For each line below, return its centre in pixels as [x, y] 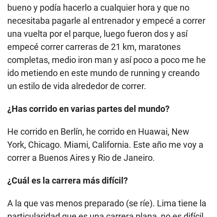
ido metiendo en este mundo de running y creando [103, 73]
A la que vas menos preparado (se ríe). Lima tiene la [107, 203]
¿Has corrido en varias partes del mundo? [88, 109]
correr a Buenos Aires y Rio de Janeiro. [81, 158]
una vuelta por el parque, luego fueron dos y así [97, 34]
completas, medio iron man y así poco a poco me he [107, 60]
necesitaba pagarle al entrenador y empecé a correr [106, 21]
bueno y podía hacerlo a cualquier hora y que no [98, 8]
